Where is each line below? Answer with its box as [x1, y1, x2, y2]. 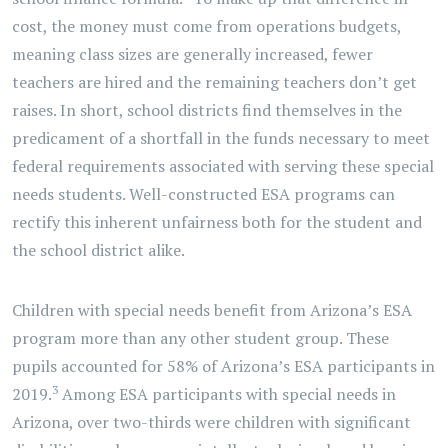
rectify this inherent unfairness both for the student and [12, 211, 422, 233]
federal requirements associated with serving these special [12, 155, 434, 177]
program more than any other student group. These [12, 327, 389, 349]
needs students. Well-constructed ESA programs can [12, 183, 395, 205]
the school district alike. [12, 239, 185, 261]
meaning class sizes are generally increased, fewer [12, 43, 373, 65]
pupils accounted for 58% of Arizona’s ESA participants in [12, 355, 435, 377]
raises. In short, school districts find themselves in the [12, 99, 402, 121]
